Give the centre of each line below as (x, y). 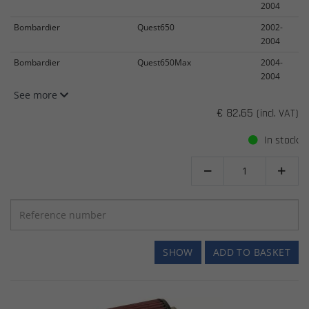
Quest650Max (164, 62)
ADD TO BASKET (251, 252)
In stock (280, 140)
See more (37, 94)
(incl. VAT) (278, 113)
